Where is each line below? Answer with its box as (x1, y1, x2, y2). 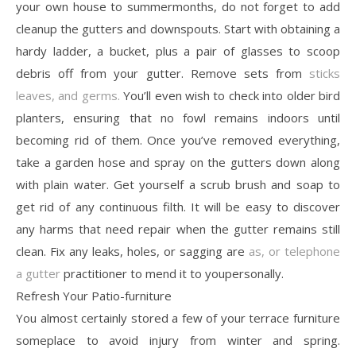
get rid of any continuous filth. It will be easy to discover (16, 198, 340, 215)
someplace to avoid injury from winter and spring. (16, 331, 340, 348)
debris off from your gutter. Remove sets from (16, 64, 309, 81)
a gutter (16, 265, 60, 281)
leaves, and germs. (16, 87, 124, 103)
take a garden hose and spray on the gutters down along (16, 153, 340, 170)
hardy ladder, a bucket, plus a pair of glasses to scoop (16, 42, 340, 59)
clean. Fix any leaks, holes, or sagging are (16, 242, 249, 259)
